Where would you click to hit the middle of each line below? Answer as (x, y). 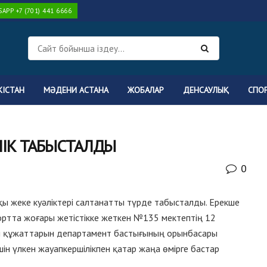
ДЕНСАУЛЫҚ (206, 90)
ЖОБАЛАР (146, 90)
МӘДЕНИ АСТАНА (76, 90)
